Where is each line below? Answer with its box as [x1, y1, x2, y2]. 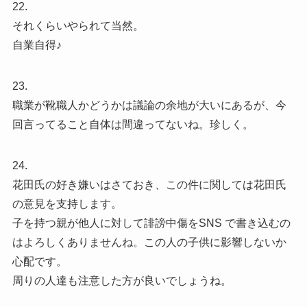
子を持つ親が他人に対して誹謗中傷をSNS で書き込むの [12, 217, 291, 229]
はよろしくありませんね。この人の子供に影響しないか [12, 236, 286, 248]
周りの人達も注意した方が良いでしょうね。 [12, 274, 232, 286]
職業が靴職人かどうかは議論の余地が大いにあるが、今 [12, 99, 286, 111]
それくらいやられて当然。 [12, 19, 144, 32]
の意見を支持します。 [12, 197, 122, 210]
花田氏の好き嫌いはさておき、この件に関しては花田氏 [12, 178, 286, 191]
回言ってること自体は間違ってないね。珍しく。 [12, 118, 254, 130]
